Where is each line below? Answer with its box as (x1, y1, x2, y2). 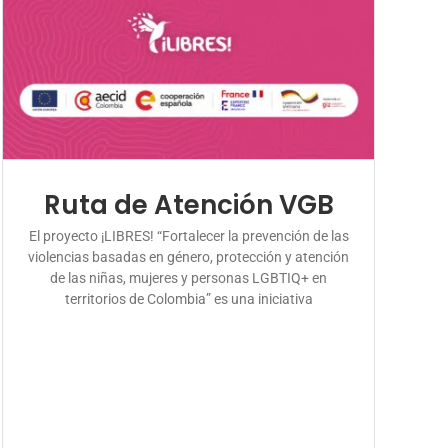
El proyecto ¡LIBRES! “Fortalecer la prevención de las (28, 227, 349, 244)
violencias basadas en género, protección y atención (28, 248, 350, 265)
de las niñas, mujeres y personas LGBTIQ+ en (50, 269, 328, 286)
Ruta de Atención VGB (43, 186, 334, 223)
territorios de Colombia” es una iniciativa (64, 290, 313, 307)
